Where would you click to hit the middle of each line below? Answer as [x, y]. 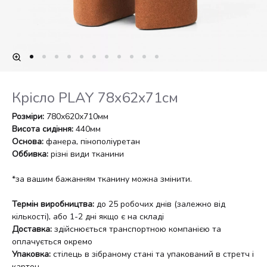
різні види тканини [86, 154]
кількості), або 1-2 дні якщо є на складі [88, 217]
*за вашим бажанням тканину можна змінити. [102, 179]
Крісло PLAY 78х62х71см [95, 98]
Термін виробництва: [53, 204]
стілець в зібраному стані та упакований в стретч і [152, 254]
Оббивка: [30, 154]
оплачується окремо [52, 242]
